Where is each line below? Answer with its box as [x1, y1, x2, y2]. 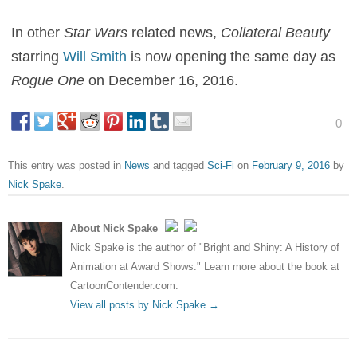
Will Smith [63, 48, 127, 65]
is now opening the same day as [127, 48, 336, 65]
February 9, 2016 [252, 159, 330, 171]
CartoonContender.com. [70, 279, 178, 292]
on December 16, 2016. [88, 72, 239, 88]
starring [11, 48, 64, 65]
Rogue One [11, 72, 89, 88]
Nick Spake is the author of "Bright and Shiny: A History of [70, 241, 339, 253]
